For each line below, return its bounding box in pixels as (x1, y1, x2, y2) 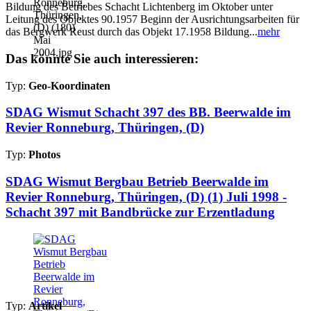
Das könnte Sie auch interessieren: (6, 51, 199, 67)
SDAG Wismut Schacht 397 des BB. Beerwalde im (6, 105, 291, 120)
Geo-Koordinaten (28, 79, 110, 92)
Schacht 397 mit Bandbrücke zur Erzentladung (6, 204, 275, 219)
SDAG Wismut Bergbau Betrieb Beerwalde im (6, 174, 269, 189)
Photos (28, 149, 60, 161)
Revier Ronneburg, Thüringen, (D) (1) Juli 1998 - (6, 189, 287, 204)
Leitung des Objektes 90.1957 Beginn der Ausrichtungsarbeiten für (6, 13, 299, 26)
